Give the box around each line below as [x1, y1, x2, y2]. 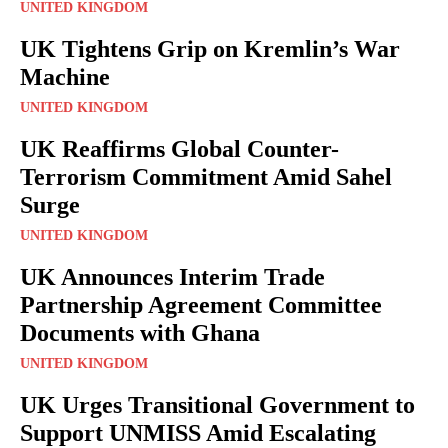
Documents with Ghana [20, 319, 260, 346]
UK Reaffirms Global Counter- [20, 135, 339, 162]
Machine [20, 63, 110, 90]
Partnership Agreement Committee [20, 291, 382, 318]
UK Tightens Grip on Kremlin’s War [20, 35, 400, 62]
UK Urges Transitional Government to [20, 391, 415, 418]
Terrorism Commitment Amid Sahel [20, 163, 392, 190]
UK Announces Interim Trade [20, 263, 325, 290]
